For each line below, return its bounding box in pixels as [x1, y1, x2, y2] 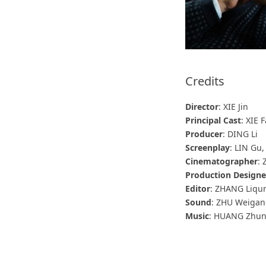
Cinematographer [185, 156, 258, 167]
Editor [185, 183, 211, 194]
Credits [185, 73, 225, 89]
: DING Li [223, 128, 258, 140]
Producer [185, 128, 223, 140]
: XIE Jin [218, 101, 249, 112]
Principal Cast [185, 115, 242, 126]
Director [185, 101, 219, 112]
